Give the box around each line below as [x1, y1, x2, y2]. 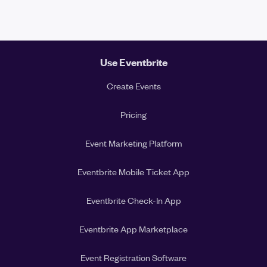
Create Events [106, 80, 161, 92]
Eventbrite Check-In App [86, 194, 181, 207]
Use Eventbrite [100, 55, 167, 70]
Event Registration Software [80, 252, 187, 264]
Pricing [120, 108, 147, 121]
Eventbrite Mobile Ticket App [77, 166, 190, 178]
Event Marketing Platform [85, 137, 182, 150]
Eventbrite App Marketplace [79, 223, 188, 235]
